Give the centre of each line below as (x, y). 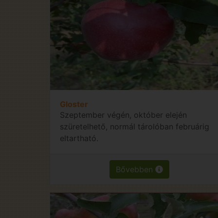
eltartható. (79, 138)
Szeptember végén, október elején (123, 115)
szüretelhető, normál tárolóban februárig (135, 126)
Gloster (74, 104)
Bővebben (136, 169)
